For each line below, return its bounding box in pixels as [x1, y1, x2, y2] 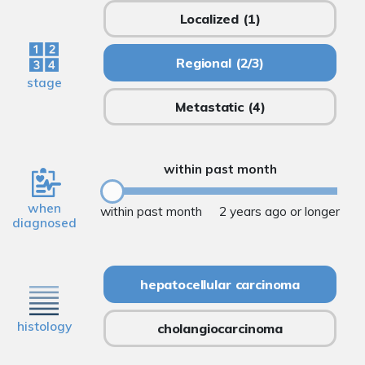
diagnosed [11, 214, 77, 231]
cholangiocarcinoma [156, 320, 284, 337]
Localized [179, 11, 240, 28]
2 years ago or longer [219, 203, 340, 220]
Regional [176, 55, 231, 72]
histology [16, 318, 72, 335]
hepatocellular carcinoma [139, 276, 301, 293]
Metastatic [174, 99, 244, 116]
